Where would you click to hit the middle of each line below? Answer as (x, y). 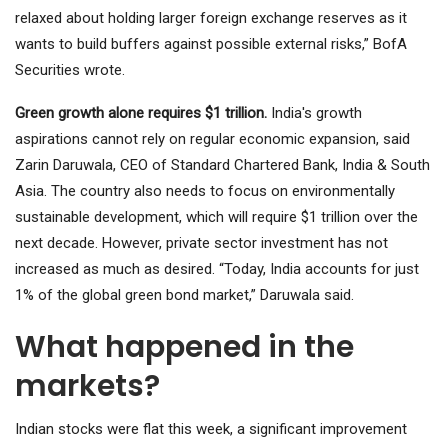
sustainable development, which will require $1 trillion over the (216, 217)
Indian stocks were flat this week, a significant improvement (211, 429)
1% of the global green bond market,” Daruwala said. (184, 295)
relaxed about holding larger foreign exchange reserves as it (211, 18)
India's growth (316, 113)
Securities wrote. (70, 70)
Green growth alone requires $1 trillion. (143, 113)
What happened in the (184, 347)
